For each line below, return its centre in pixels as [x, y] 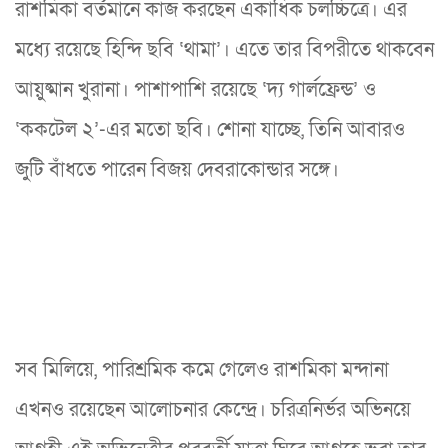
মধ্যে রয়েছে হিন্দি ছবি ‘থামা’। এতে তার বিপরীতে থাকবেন [224, 50]
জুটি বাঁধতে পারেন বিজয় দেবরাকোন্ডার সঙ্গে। [177, 170]
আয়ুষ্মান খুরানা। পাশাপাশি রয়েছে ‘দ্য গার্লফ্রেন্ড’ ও [195, 90]
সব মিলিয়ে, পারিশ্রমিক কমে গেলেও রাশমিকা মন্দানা [202, 370]
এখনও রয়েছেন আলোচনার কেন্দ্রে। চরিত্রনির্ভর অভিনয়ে [213, 410]
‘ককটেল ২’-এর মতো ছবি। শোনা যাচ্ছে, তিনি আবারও [210, 130]
